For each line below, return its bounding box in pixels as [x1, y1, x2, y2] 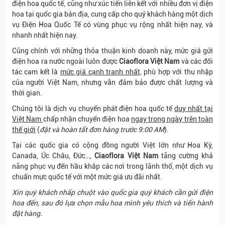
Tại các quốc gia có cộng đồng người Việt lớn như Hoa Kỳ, [12, 141, 213, 149]
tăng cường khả [161, 152, 213, 160]
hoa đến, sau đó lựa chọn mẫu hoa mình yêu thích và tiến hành [12, 199, 213, 207]
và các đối [179, 57, 213, 65]
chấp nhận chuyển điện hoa [43, 115, 131, 123]
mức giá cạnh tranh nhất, [60, 68, 142, 76]
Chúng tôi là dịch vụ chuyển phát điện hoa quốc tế [12, 104, 175, 113]
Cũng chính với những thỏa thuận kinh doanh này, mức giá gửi [12, 47, 213, 55]
